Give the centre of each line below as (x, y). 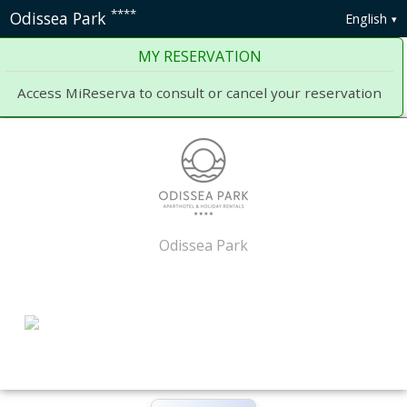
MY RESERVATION (199, 56)
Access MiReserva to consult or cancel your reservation (200, 93)
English (367, 18)
